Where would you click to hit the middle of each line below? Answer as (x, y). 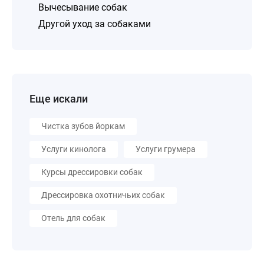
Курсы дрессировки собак (92, 172)
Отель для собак (73, 218)
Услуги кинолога (74, 149)
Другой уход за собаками (95, 24)
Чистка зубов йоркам (83, 126)
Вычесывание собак (83, 7)
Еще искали (59, 99)
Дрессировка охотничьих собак (103, 195)
